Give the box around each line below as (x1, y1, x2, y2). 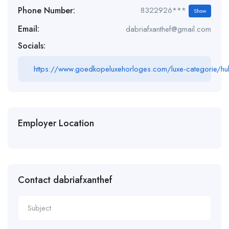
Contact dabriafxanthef (18, 173, 112, 187)
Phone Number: (18, 4, 75, 16)
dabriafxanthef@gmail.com (126, 24, 211, 35)
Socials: (18, 40, 45, 52)
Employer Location (18, 117, 94, 130)
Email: (18, 23, 39, 35)
